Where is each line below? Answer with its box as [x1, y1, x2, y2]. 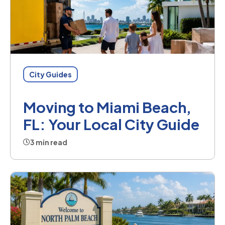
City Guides [29, 70, 72, 79]
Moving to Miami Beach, [23, 98, 191, 117]
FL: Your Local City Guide [23, 115, 199, 134]
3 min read [30, 138, 67, 147]
